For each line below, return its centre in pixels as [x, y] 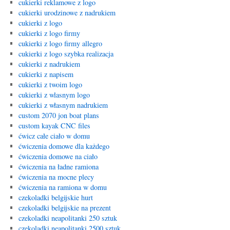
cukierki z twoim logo [50, 84]
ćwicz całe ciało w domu [54, 136]
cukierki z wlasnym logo [54, 95]
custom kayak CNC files [54, 126]
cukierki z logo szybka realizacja [66, 54]
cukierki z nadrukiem [49, 64]
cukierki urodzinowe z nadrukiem [67, 13]
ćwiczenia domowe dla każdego [64, 146]
